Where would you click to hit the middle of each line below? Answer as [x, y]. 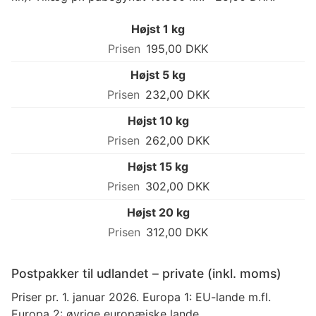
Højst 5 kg [158, 75]
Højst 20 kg [158, 213]
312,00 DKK [177, 232]
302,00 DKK [177, 187]
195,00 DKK [177, 49]
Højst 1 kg [158, 29]
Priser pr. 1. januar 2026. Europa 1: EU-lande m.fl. [141, 297]
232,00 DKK [177, 95]
